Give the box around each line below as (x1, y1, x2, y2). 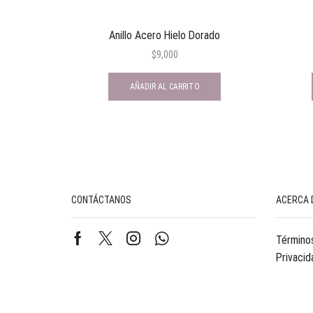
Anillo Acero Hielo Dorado (109, 29, 220, 43)
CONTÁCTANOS (71, 194, 131, 205)
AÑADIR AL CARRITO (129, 81, 200, 92)
